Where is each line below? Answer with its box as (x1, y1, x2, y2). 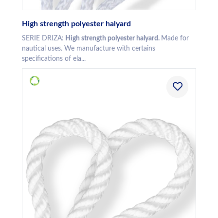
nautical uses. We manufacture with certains (22, 45, 155, 53)
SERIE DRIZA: (22, 35, 64, 42)
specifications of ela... (22, 55, 86, 63)
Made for (161, 35, 189, 42)
